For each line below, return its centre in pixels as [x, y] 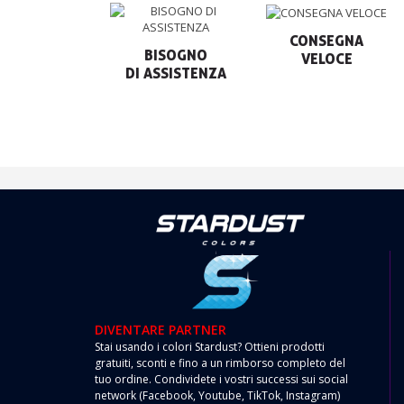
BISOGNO [176, 55]
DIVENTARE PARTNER [161, 330]
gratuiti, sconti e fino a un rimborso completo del [220, 363]
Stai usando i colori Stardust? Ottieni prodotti [210, 347]
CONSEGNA [327, 40]
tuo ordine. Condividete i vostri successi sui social [221, 380]
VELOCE [326, 58]
